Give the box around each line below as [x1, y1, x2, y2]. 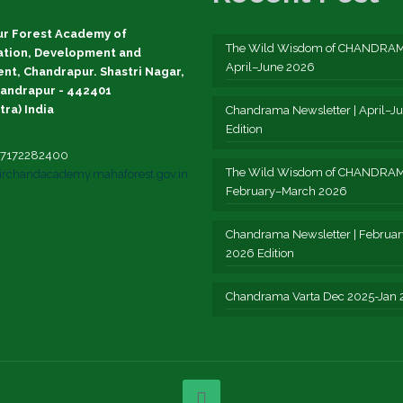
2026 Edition [226, 246, 294, 260]
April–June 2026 [226, 60, 315, 74]
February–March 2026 [226, 184, 347, 198]
